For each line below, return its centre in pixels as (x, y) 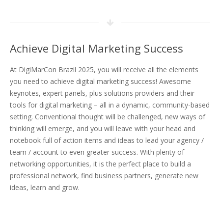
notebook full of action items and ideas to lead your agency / (107, 140)
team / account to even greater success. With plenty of (97, 152)
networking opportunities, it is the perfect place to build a (100, 164)
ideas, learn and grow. (45, 187)
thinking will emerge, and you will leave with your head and (103, 128)
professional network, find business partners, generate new (104, 176)
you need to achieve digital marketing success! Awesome (100, 81)
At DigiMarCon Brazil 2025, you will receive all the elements (104, 69)
